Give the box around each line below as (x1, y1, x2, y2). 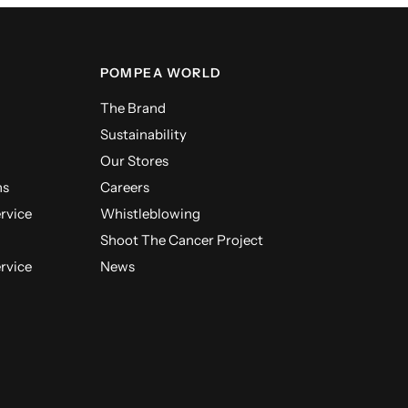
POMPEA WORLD (99, 65, 222, 81)
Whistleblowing (99, 205, 200, 222)
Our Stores (99, 152, 168, 169)
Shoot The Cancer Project (99, 231, 263, 249)
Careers (99, 178, 149, 196)
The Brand (99, 99, 166, 117)
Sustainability (99, 126, 187, 143)
